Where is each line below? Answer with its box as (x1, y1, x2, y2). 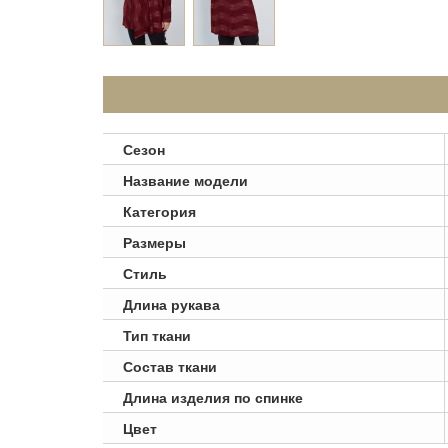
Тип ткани (123, 325, 191, 345)
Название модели (123, 170, 248, 190)
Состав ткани (123, 356, 217, 376)
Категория (123, 201, 196, 221)
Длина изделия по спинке (123, 387, 303, 407)
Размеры (123, 232, 186, 252)
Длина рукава (123, 294, 220, 314)
